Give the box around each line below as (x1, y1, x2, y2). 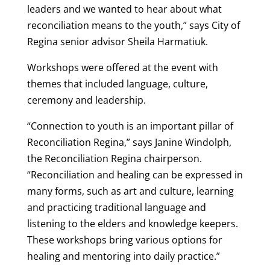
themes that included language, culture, (27, 77, 208, 90)
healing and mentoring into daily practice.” (27, 249, 220, 263)
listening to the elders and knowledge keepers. (27, 216, 238, 230)
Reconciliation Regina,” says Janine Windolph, (27, 135, 231, 149)
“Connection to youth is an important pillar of (27, 119, 233, 133)
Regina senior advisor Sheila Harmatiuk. (27, 34, 208, 48)
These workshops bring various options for (27, 233, 222, 246)
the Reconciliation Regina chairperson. (27, 151, 202, 165)
